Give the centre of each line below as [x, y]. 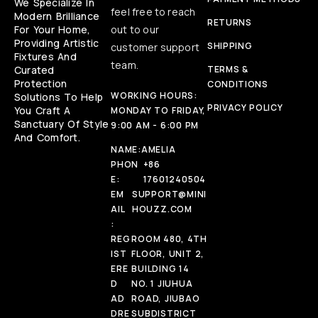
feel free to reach [153, 12]
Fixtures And [45, 57]
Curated [34, 70]
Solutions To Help [59, 97]
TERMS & [228, 70]
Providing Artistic [57, 43]
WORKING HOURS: [154, 96]
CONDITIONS [238, 84]
